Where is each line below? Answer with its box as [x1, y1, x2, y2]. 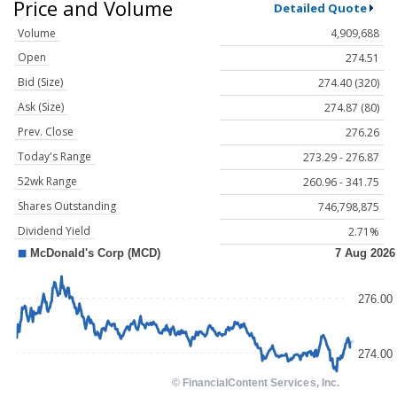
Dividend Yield [18, 223, 90, 239]
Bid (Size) [18, 74, 63, 90]
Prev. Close [18, 124, 74, 140]
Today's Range [18, 149, 91, 165]
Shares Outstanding [18, 198, 116, 214]
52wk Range [18, 174, 77, 190]
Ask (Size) [18, 99, 64, 115]
